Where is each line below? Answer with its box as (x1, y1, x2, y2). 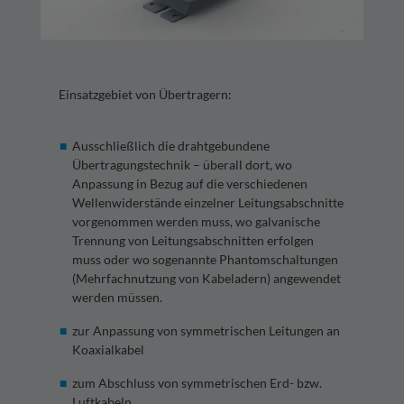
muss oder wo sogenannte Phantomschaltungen (71, 252, 338, 268)
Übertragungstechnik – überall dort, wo (71, 157, 292, 173)
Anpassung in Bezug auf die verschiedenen (71, 176, 308, 192)
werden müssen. (71, 289, 162, 306)
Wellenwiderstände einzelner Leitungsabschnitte (71, 195, 344, 211)
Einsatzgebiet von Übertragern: (58, 87, 232, 103)
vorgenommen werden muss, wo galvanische (71, 214, 320, 230)
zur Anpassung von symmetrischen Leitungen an (71, 323, 340, 339)
